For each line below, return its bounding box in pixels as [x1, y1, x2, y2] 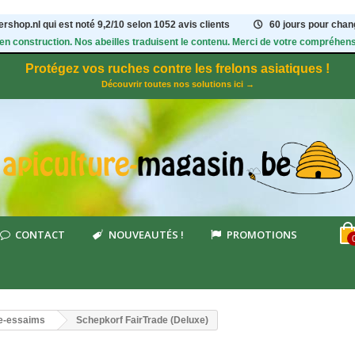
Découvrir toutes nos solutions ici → [101, 79, 254, 89]
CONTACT [15, 227, 66, 242]
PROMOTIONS [226, 227, 297, 242]
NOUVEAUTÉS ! [108, 227, 184, 242]
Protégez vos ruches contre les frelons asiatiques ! [25, 62, 330, 75]
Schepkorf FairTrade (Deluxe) [76, 315, 208, 326]
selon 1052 [127, 19, 179, 30]
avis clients [178, 19, 231, 30]
